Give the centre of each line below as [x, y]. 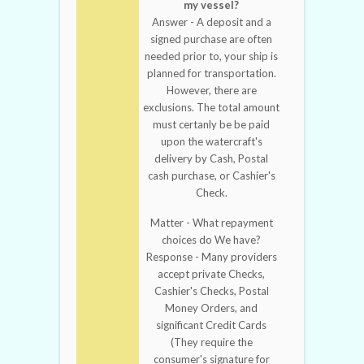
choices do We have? [211, 240]
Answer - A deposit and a [211, 22]
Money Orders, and [211, 308]
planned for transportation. [211, 74]
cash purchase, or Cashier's [211, 176]
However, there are [211, 91]
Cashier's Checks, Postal [211, 291]
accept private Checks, [211, 274]
